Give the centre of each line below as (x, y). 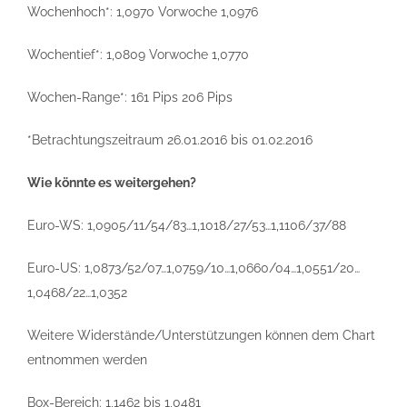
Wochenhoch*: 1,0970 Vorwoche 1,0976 (143, 12)
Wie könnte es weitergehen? (112, 183)
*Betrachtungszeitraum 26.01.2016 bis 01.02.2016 (170, 140)
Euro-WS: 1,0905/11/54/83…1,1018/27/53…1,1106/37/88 (187, 225)
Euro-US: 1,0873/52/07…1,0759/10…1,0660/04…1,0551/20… (194, 268)
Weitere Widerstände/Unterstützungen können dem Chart (201, 335)
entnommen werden (87, 360)
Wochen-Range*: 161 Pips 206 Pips (130, 97)
